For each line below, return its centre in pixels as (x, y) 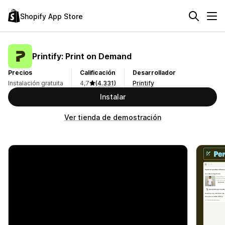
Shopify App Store (51, 16)
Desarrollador (154, 73)
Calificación (98, 73)
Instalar (113, 97)
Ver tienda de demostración (113, 117)
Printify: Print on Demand (82, 56)
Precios (20, 73)
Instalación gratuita (36, 83)
